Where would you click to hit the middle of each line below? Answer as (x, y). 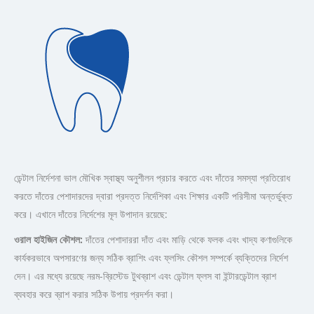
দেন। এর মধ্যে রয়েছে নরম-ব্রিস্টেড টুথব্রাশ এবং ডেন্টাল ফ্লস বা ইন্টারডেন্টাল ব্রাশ (145, 275)
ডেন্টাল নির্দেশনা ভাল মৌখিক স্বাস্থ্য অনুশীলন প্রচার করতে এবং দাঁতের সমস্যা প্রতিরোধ (152, 177)
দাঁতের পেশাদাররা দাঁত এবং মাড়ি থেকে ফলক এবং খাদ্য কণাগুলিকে (189, 239)
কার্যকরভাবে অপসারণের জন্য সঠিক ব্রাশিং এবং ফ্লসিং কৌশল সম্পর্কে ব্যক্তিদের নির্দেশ (151, 257)
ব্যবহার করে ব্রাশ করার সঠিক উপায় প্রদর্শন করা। (94, 294)
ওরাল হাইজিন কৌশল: (50, 239)
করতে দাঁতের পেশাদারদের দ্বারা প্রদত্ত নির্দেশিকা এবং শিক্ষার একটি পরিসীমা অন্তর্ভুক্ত (153, 196)
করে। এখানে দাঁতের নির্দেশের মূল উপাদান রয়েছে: (91, 214)
